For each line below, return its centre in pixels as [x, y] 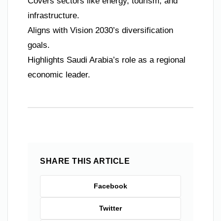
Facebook [110, 186]
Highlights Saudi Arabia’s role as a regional [107, 60]
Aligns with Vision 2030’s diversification [100, 30]
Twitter [110, 208]
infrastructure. [54, 15]
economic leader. [59, 74]
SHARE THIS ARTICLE [85, 161]
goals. [39, 45]
